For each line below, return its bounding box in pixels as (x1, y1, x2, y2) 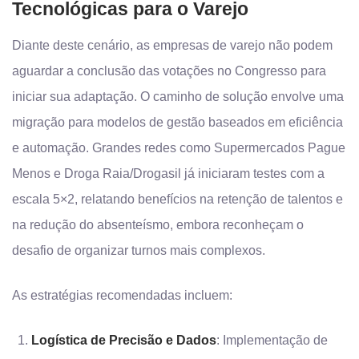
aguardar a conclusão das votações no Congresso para (12, 64, 326, 78)
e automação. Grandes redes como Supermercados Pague (12, 141, 345, 155)
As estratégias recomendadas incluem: (12, 288, 232, 302)
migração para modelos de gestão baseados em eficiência (12, 115, 343, 129)
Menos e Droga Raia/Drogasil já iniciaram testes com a (12, 167, 325, 180)
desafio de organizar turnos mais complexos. (12, 244, 265, 257)
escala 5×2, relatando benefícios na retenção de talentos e (12, 192, 343, 206)
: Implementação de (216, 333, 328, 347)
